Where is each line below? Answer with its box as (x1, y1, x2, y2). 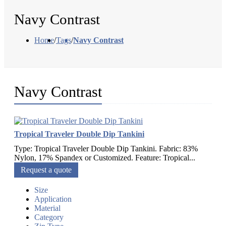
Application (34, 195, 72, 204)
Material (34, 204, 61, 213)
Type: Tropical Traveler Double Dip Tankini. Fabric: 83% (14, 144, 198, 153)
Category (34, 213, 64, 222)
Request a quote (21, 165, 72, 175)
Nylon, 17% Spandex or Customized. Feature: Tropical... (14, 153, 195, 162)
